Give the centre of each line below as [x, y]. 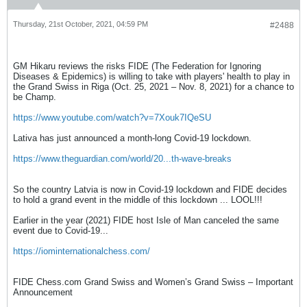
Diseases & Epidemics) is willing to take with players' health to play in [151, 76]
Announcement [43, 292]
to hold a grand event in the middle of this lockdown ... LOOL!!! [138, 200]
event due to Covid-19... [61, 231]
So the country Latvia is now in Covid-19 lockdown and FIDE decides [150, 189]
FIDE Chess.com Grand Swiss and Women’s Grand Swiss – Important [153, 282]
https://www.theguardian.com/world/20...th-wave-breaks [122, 159]
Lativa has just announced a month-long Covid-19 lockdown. [132, 138]
